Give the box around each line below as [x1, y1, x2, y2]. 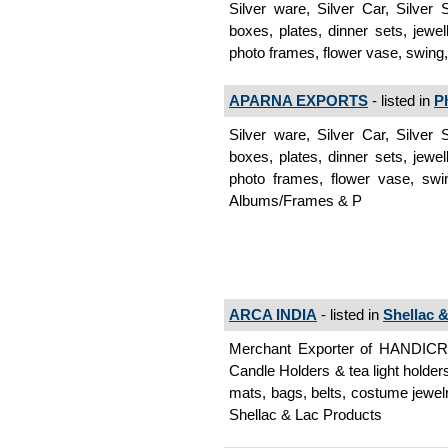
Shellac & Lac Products [229, 406, 382, 424]
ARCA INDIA [229, 306, 317, 324]
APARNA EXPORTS [229, 92, 368, 110]
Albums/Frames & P [229, 192, 362, 210]
